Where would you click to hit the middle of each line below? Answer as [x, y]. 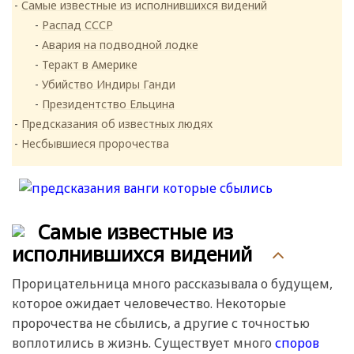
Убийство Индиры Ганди [109, 85]
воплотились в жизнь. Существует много [143, 343]
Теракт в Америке [90, 65]
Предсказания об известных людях [117, 124]
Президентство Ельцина [108, 104]
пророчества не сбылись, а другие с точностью [161, 324]
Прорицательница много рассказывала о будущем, [172, 284]
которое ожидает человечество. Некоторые [149, 304]
